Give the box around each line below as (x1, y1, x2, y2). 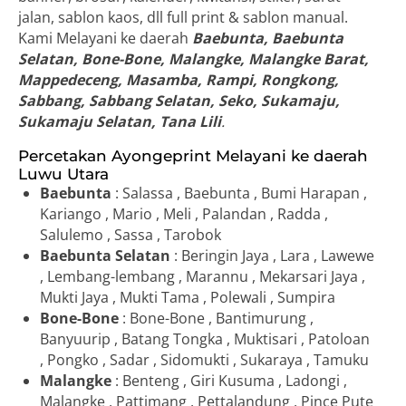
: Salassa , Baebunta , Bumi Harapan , (115, 182, 367, 203)
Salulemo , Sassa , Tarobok (40, 224, 221, 245)
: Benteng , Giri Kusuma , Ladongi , (115, 370, 347, 391)
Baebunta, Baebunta (192, 27, 343, 48)
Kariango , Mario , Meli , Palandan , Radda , (40, 203, 328, 224)
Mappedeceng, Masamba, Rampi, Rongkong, (18, 69, 339, 90)
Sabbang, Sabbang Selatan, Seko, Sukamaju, (18, 90, 340, 111)
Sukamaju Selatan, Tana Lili (18, 111, 221, 131)
